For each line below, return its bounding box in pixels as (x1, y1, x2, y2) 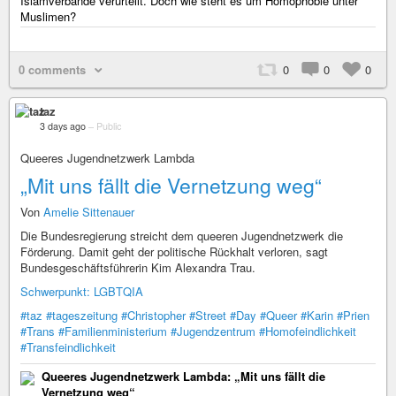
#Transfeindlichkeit (20, 339, 116, 355)
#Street (189, 307, 226, 324)
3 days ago (40, 119, 86, 133)
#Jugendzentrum (171, 323, 255, 339)
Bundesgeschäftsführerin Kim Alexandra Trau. (20, 259, 255, 276)
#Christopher (121, 307, 186, 324)
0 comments (19, 61, 86, 78)
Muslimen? (20, 8, 76, 25)
